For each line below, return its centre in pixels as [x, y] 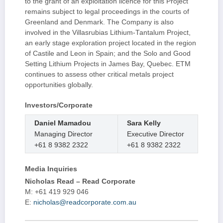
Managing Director [63, 134]
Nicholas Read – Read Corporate [80, 182]
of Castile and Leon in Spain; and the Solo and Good [108, 54]
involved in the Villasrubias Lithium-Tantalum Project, [108, 33]
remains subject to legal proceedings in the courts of [107, 12]
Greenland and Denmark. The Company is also [99, 22]
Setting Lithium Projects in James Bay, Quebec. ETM [108, 64]
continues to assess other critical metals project [99, 75]
